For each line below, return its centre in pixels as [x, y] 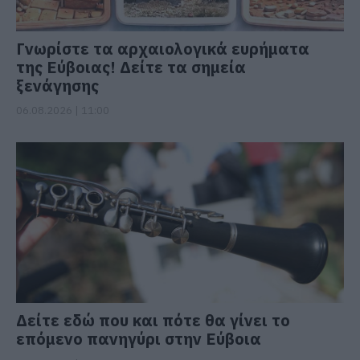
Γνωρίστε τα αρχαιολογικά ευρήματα [163, 48]
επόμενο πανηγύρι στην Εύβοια [139, 338]
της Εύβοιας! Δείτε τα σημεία [131, 67]
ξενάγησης [57, 85]
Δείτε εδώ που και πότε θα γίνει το [153, 320]
